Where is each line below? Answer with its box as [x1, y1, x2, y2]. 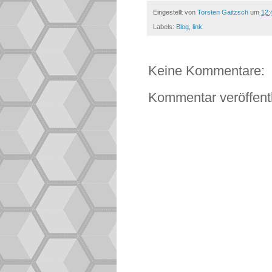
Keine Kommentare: [148, 63, 265, 79]
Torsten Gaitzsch [197, 8, 248, 16]
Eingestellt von [153, 8, 197, 16]
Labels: [153, 23, 176, 31]
